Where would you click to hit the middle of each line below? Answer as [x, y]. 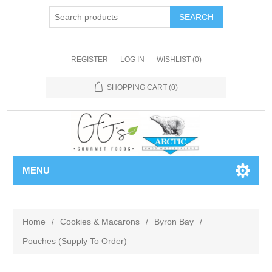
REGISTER [89, 59]
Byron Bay [174, 222]
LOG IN [132, 59]
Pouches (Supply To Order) [75, 241]
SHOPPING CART [137, 87]
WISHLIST [173, 59]
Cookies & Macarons [100, 222]
